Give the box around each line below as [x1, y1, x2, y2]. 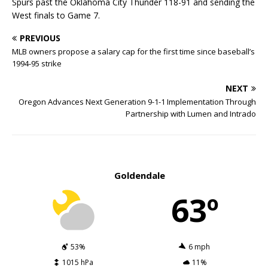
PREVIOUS [20, 32, 60, 44]
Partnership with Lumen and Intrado [126, 108, 256, 120]
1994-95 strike [12, 58, 62, 69]
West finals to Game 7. [12, 10, 100, 22]
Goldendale [114, 169, 165, 182]
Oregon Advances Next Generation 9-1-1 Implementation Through [19, 96, 256, 108]
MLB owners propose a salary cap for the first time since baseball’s [12, 46, 255, 57]
